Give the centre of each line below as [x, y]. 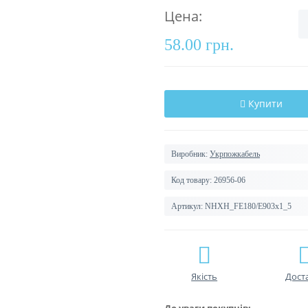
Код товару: [191, 180]
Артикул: [187, 206]
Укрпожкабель [235, 154]
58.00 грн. [199, 45]
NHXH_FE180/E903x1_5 [248, 206]
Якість [205, 276]
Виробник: [189, 154]
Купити [265, 103]
